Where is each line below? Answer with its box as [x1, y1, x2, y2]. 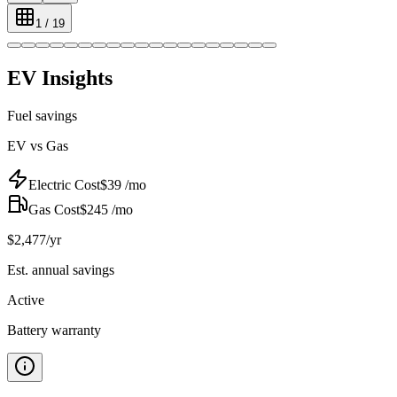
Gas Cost [28, 201, 80, 217]
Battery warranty [7, 322, 101, 338]
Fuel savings [7, 107, 77, 123]
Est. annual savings [7, 261, 114, 277]
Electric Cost [28, 176, 100, 192]
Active [7, 292, 44, 307]
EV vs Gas [7, 137, 68, 153]
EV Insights [7, 66, 113, 90]
